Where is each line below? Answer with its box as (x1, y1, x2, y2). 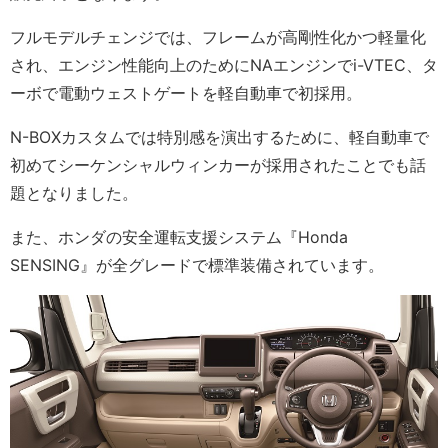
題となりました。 (10, 182, 138, 203)
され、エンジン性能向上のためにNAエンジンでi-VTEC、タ (10, 54, 438, 75)
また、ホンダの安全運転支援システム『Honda (10, 226, 348, 247)
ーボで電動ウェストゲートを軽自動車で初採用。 (10, 82, 362, 103)
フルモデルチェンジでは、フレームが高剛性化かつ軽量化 (10, 26, 426, 47)
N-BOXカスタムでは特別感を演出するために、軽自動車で (10, 126, 429, 147)
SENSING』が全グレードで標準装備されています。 (10, 254, 384, 275)
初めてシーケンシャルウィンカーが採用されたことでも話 (10, 154, 426, 175)
